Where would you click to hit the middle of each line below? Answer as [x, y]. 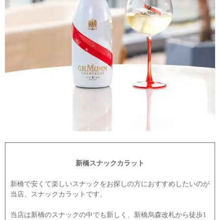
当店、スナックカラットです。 [58, 194]
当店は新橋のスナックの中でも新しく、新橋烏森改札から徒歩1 [108, 215]
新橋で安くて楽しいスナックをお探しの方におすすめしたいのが [110, 184]
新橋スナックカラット [110, 163]
